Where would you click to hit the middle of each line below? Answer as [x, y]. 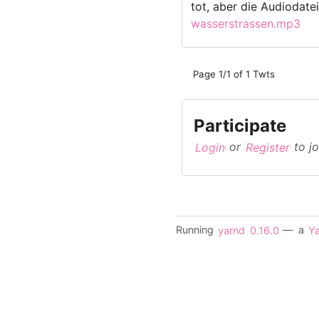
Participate [240, 126]
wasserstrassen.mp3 [246, 23]
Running [196, 230]
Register [267, 147]
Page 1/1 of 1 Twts [234, 74]
